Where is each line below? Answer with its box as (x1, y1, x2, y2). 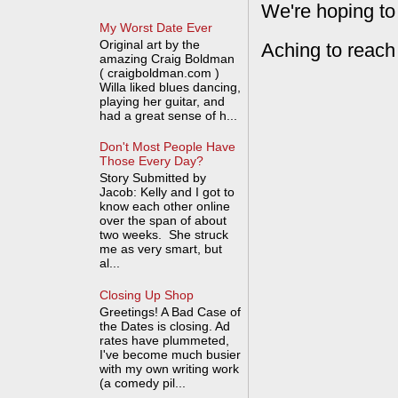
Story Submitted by (99, 171, 207, 186)
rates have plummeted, (99, 332, 230, 347)
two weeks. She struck (99, 227, 229, 243)
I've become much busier (99, 346, 242, 362)
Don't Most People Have (99, 139, 236, 155)
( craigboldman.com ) (99, 65, 220, 80)
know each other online (99, 199, 231, 214)
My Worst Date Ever (99, 20, 213, 35)
